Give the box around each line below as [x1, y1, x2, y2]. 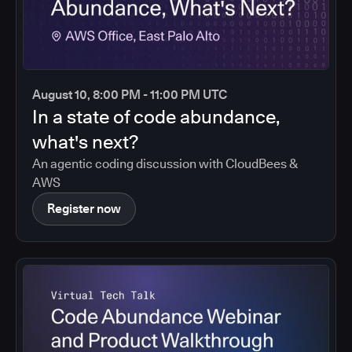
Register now [47, 200, 121, 216]
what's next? [32, 130, 138, 153]
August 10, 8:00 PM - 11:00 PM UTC [32, 86, 227, 102]
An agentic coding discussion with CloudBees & [32, 156, 298, 171]
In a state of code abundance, [32, 104, 280, 128]
